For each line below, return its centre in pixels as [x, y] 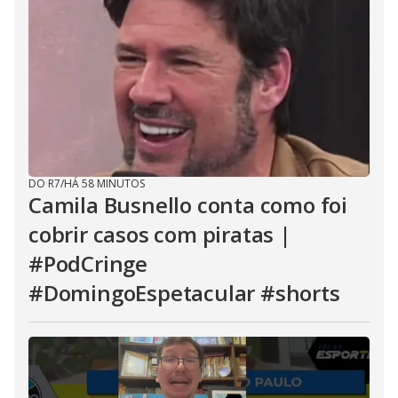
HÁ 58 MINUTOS [104, 183]
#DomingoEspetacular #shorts [184, 293]
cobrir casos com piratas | [160, 234]
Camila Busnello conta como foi [188, 205]
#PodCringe [88, 263]
